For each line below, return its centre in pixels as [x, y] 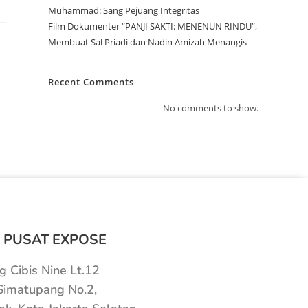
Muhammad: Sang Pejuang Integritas [124, 10]
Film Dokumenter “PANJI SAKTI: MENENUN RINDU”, [153, 26]
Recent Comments [91, 81]
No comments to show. [211, 108]
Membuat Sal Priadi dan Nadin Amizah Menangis [147, 42]
